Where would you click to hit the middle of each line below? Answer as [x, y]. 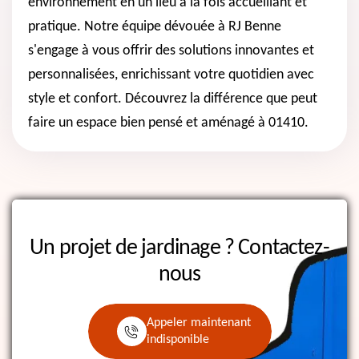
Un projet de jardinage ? [134, 248]
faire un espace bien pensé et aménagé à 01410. [168, 123]
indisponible [177, 340]
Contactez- [284, 248]
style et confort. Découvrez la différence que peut [173, 99]
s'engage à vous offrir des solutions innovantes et [171, 50]
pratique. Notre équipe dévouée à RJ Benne [155, 26]
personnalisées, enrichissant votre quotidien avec [171, 75]
